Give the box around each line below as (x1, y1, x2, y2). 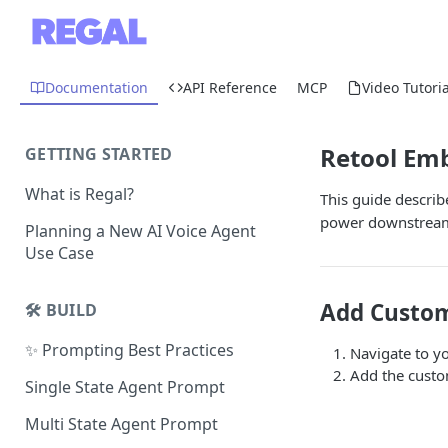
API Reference (183, 77, 277, 97)
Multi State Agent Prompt (25, 412, 218, 435)
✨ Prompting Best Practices (25, 339, 234, 362)
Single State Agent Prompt (25, 376, 225, 399)
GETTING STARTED (25, 143, 173, 165)
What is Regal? (25, 182, 134, 205)
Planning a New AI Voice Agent (25, 219, 256, 242)
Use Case (25, 241, 94, 264)
